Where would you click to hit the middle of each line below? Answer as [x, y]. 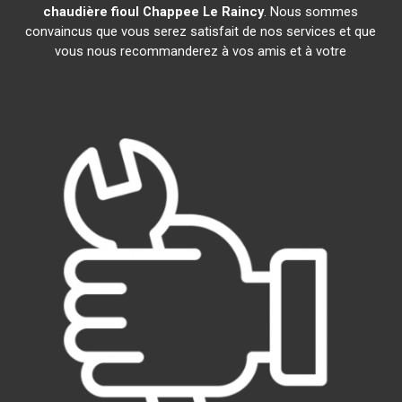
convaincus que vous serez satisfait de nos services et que [201, 31]
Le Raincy [234, 12]
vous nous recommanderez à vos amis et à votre [201, 51]
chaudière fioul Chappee [122, 12]
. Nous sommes [311, 12]
